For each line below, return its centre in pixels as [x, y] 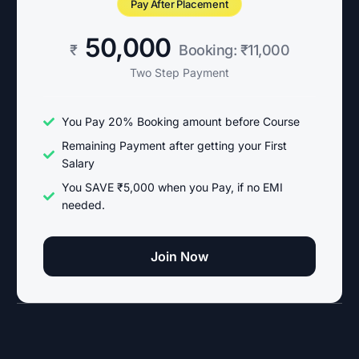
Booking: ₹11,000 [234, 50]
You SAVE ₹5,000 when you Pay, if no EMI [172, 188]
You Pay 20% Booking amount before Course [180, 122]
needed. [83, 205]
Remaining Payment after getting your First [174, 146]
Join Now [179, 257]
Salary [78, 163]
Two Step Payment [179, 73]
